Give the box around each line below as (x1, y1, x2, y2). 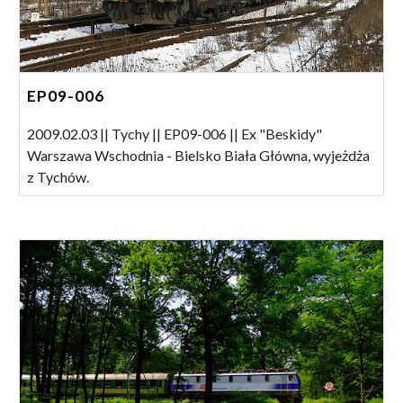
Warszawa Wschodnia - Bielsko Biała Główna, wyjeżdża (27, 147, 371, 165)
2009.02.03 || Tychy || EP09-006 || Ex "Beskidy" (27, 125, 323, 143)
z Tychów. (27, 168, 90, 186)
